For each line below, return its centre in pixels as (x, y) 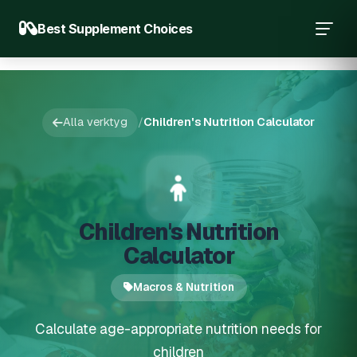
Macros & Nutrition (183, 287)
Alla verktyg (95, 122)
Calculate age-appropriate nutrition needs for (178, 328)
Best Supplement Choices (115, 28)
